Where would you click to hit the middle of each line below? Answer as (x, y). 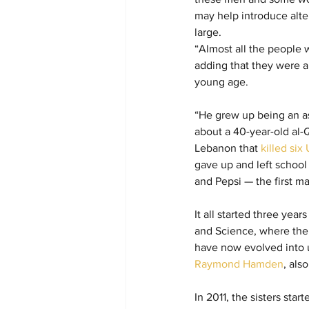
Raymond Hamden (239, 264)
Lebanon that (228, 148)
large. (208, 32)
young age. (221, 82)
